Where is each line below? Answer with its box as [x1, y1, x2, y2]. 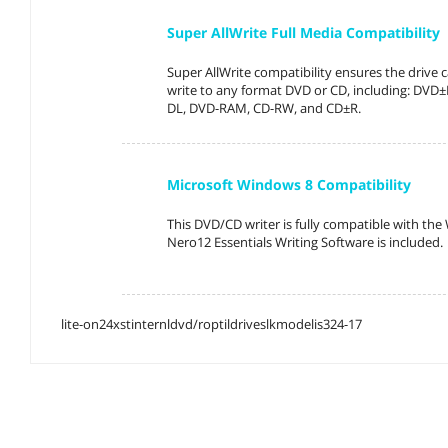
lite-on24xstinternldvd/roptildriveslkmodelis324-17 [61, 314, 362, 333]
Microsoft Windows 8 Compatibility [167, 174, 412, 194]
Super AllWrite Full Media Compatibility [167, 22, 441, 42]
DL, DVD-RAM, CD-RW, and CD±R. [167, 98, 362, 117]
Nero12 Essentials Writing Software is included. [167, 232, 444, 251]
